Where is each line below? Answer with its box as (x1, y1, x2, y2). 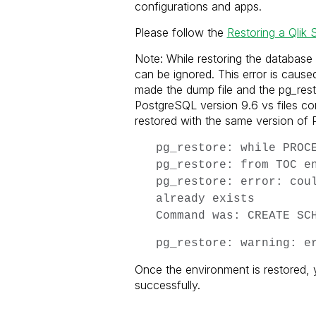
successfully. (134, 278, 200, 292)
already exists (155, 193, 255, 205)
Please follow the (134, 25, 227, 39)
